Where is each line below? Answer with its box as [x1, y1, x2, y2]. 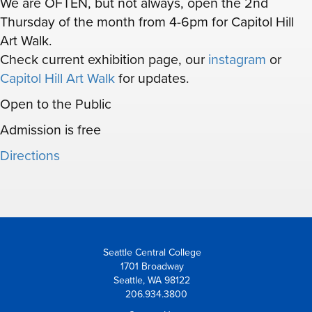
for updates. [115, 70, 189, 88]
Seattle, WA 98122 [114, 274, 198, 287]
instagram [208, 52, 266, 69]
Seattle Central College [102, 247, 210, 259]
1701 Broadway [120, 260, 192, 273]
